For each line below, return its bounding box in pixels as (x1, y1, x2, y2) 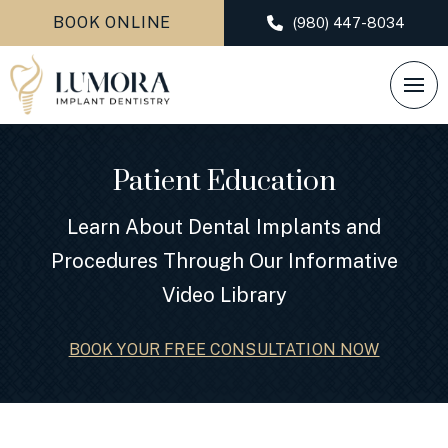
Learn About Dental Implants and (67, 215, 381, 240)
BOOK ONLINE (53, 13, 172, 32)
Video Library (161, 283, 287, 308)
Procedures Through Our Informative (50, 249, 398, 274)
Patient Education (112, 164, 336, 200)
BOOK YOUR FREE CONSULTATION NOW (68, 340, 380, 360)
